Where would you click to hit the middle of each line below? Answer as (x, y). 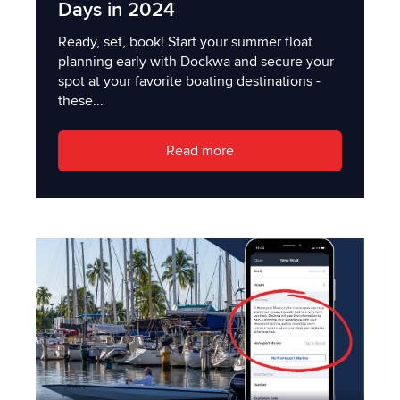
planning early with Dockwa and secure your (196, 61)
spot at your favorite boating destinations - (189, 81)
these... (81, 100)
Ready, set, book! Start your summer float (185, 42)
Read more (200, 151)
